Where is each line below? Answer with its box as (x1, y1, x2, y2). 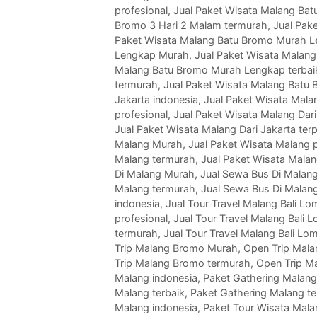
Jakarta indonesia (115, 93, 198, 106)
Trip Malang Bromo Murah (115, 242, 238, 255)
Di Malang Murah (115, 168, 195, 180)
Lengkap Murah (115, 49, 189, 62)
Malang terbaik (115, 287, 185, 299)
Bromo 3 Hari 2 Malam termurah (115, 19, 267, 32)
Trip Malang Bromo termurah (115, 257, 250, 270)
